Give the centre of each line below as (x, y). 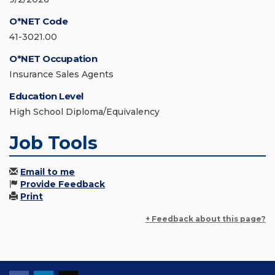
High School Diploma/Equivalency (84, 112)
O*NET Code (38, 21)
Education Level (46, 96)
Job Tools (53, 143)
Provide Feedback (63, 184)
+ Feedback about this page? (206, 219)
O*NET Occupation (53, 59)
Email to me (48, 172)
